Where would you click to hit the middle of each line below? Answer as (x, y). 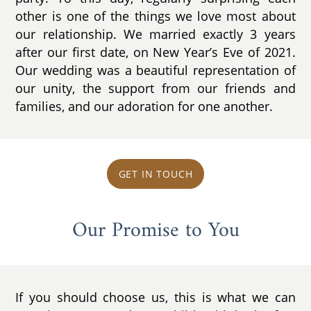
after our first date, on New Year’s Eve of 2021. (155, 52)
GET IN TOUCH (155, 174)
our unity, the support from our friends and (155, 89)
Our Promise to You (155, 231)
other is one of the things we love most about (155, 16)
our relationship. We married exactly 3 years (155, 34)
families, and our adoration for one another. (144, 107)
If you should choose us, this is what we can (155, 297)
